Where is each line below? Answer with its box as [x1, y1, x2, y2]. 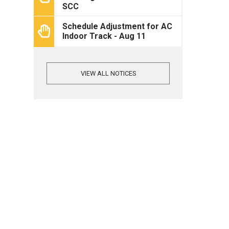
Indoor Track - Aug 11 [62, 31, 146, 41]
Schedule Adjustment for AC [62, 21, 173, 32]
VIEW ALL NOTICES [80, 69, 136, 77]
